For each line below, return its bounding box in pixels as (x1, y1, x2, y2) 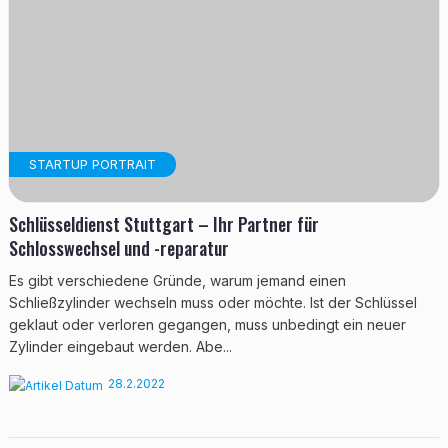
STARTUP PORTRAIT (28, 156, 156, 172)
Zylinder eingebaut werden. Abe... (8, 338, 232, 355)
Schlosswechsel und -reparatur (8, 235, 229, 261)
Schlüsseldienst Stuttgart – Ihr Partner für (8, 211, 319, 237)
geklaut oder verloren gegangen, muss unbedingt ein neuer (8, 316, 406, 333)
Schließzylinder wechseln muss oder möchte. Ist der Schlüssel (8, 294, 417, 311)
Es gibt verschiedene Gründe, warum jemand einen (8, 272, 346, 289)
